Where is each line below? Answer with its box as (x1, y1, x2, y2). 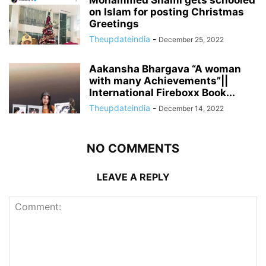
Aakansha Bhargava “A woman (89, 63, 241, 75)
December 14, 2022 (159, 104, 224, 113)
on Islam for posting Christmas (89, 6, 244, 18)
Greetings (89, 18, 139, 30)
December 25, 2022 (159, 35, 224, 44)
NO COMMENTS (87, 141, 179, 156)
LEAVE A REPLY (96, 171, 170, 183)
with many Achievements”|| (89, 75, 228, 87)
